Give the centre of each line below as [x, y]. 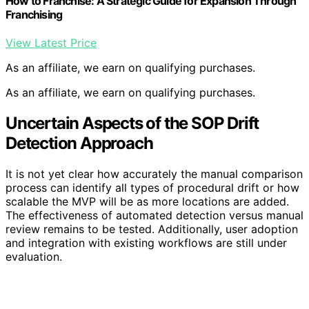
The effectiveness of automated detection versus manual [154, 215]
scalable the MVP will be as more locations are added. [147, 201]
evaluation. [34, 256]
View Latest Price [51, 43]
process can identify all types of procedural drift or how [152, 187]
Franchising [34, 14]
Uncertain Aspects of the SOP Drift [132, 123]
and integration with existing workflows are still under [146, 242]
